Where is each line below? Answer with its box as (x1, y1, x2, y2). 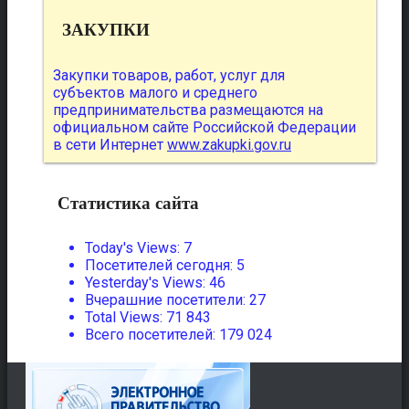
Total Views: (85, 309, 166, 327)
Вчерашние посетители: (85, 291, 249, 309)
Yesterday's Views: (85, 274, 209, 292)
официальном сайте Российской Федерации (53, 119, 356, 136)
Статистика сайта (58, 193, 199, 213)
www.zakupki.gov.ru (167, 136, 291, 153)
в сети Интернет (53, 136, 167, 153)
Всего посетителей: (85, 326, 219, 344)
